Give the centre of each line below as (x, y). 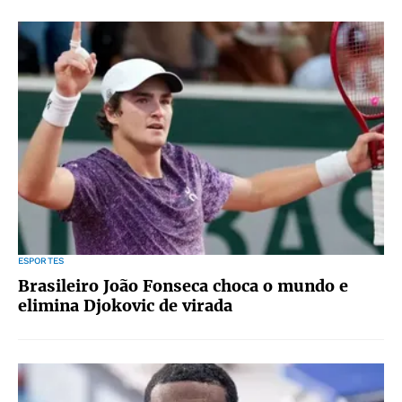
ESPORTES (41, 261)
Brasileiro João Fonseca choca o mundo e (183, 286)
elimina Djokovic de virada (125, 306)
